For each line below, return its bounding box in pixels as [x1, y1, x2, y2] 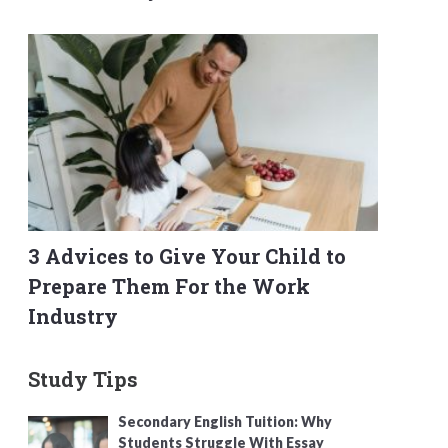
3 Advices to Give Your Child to [28, 242, 346, 269]
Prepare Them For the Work [28, 272, 310, 299]
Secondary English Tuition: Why [118, 412, 332, 430]
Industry [28, 302, 118, 329]
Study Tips [28, 365, 138, 392]
